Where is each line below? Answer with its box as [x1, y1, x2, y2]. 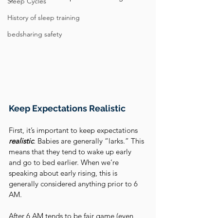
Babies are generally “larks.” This [36, 136, 146, 145]
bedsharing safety [7, 30, 62, 38]
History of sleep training [7, 13, 80, 22]
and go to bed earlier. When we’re [9, 157, 121, 167]
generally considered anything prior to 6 [9, 179, 140, 188]
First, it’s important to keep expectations [9, 125, 140, 135]
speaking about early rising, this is [9, 168, 119, 178]
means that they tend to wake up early [9, 146, 133, 156]
